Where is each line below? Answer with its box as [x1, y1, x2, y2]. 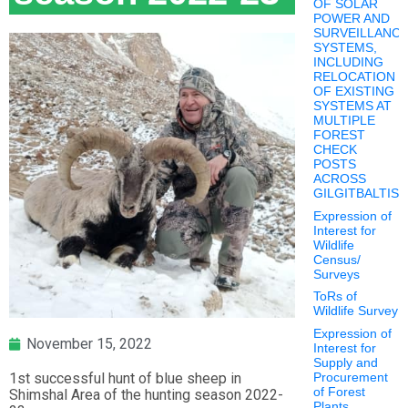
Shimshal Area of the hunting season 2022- [9, 385, 283, 403]
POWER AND [312, 11, 390, 26]
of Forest [312, 383, 365, 399]
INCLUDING [312, 55, 383, 70]
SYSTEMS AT [312, 98, 392, 114]
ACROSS [312, 171, 366, 187]
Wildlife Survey [312, 303, 398, 319]
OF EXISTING [312, 84, 394, 99]
